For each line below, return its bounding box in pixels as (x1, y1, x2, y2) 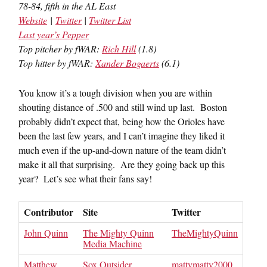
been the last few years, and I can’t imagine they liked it (18, 129, 225, 142)
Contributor (24, 205, 73, 219)
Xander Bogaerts (95, 57, 159, 69)
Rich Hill (102, 42, 136, 55)
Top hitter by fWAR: (18, 57, 95, 69)
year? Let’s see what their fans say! (18, 172, 152, 185)
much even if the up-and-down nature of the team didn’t (18, 144, 226, 156)
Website (18, 14, 47, 26)
